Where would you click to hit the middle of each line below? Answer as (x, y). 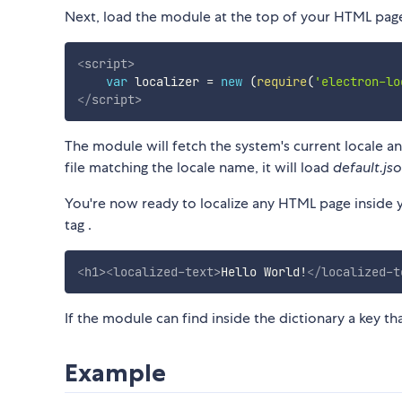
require (281, 82)
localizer (166, 82)
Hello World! (263, 272)
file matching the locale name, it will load (199, 168)
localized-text (163, 272)
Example (115, 373)
